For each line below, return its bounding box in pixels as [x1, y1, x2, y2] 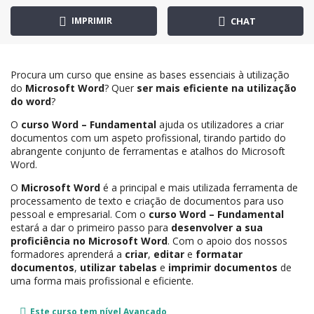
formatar [196, 247, 243, 261]
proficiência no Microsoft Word [11, 233, 168, 247]
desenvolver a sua [171, 220, 263, 234]
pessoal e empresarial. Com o [11, 207, 149, 221]
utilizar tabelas [80, 260, 157, 274]
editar [153, 247, 184, 261]
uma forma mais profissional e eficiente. [11, 273, 193, 287]
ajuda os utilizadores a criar [156, 117, 284, 131]
